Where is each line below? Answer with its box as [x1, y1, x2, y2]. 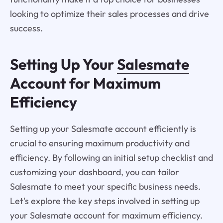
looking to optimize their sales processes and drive [9, 7, 209, 19]
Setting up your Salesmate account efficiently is [9, 123, 196, 135]
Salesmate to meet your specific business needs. [9, 181, 201, 193]
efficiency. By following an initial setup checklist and [9, 152, 213, 164]
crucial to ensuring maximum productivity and [9, 137, 190, 149]
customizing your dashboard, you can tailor [9, 166, 179, 178]
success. [9, 22, 43, 34]
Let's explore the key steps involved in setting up [9, 195, 200, 207]
